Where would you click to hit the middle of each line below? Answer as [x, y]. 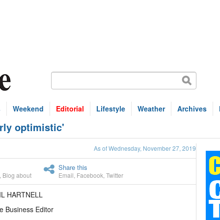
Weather [151, 109]
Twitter [115, 175]
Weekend [28, 109]
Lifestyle [111, 109]
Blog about [17, 175]
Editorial [70, 109]
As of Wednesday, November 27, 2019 [145, 148]
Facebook [90, 175]
